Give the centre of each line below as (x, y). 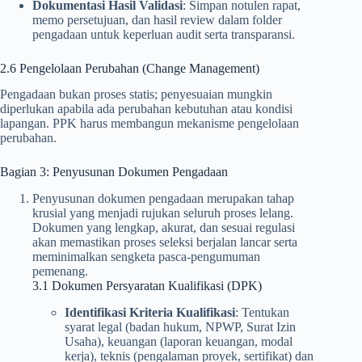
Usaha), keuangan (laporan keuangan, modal (179, 341)
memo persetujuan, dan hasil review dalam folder (157, 19)
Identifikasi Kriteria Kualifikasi (150, 312)
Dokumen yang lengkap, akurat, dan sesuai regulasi (164, 228)
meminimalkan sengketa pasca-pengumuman (146, 257)
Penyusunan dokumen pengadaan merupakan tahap (163, 199)
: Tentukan (262, 312)
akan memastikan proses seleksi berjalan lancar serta (165, 242)
